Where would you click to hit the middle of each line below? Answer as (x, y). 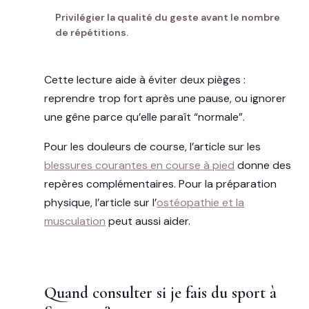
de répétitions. (92, 32)
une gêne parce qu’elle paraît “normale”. (144, 117)
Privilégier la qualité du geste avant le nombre (168, 17)
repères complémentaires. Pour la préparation (160, 183)
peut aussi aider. (148, 221)
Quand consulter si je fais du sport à (160, 292)
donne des (263, 165)
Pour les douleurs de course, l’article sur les (152, 146)
